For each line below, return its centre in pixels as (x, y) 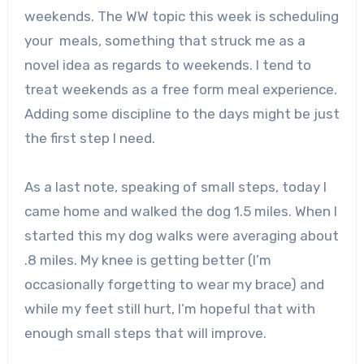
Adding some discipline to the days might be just (182, 113)
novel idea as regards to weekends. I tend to (167, 65)
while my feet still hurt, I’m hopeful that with (169, 308)
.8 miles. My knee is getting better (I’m (147, 260)
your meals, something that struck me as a (165, 40)
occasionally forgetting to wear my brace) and (174, 284)
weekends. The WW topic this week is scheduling (181, 16)
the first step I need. (89, 138)
